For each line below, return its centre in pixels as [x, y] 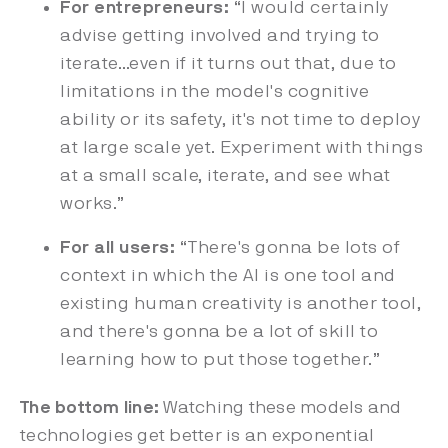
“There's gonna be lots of [287, 248]
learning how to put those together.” [223, 360]
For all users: [117, 248]
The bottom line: [92, 408]
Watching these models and [282, 408]
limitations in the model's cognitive [214, 92]
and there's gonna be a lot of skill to [219, 332]
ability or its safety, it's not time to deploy [240, 120]
